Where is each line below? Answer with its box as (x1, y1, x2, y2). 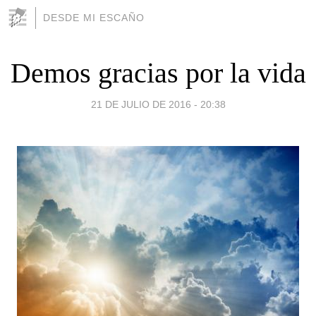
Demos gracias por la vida (10, 56, 306, 89)
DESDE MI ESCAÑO (43, 12, 145, 23)
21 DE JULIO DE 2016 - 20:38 (90, 98, 226, 110)
